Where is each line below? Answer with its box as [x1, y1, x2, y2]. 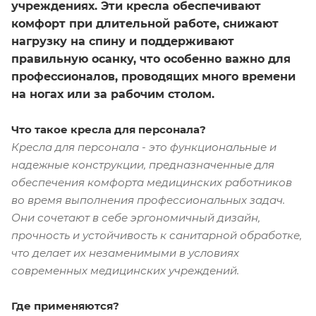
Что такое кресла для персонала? [11, 122, 206, 136]
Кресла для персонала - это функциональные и [11, 140, 276, 154]
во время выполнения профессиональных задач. [11, 193, 285, 207]
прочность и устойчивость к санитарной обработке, [11, 228, 302, 242]
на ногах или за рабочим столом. [11, 87, 214, 101]
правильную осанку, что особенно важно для [11, 51, 291, 66]
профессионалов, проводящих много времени [11, 69, 296, 83]
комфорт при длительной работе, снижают [11, 16, 279, 30]
